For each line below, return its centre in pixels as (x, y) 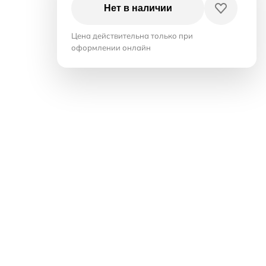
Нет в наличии (138, 8)
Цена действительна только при (132, 36)
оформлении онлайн (111, 47)
